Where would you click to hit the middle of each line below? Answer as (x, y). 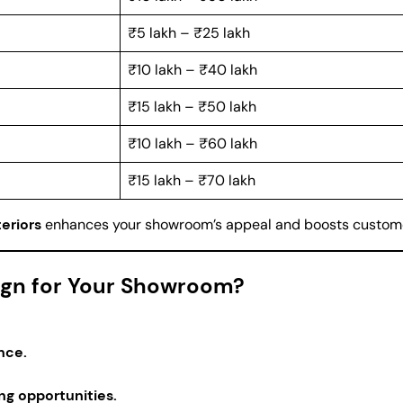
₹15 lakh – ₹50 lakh (192, 107)
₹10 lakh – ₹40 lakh (193, 70)
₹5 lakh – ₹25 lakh (189, 33)
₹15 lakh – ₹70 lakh (192, 180)
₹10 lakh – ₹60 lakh (193, 143)
